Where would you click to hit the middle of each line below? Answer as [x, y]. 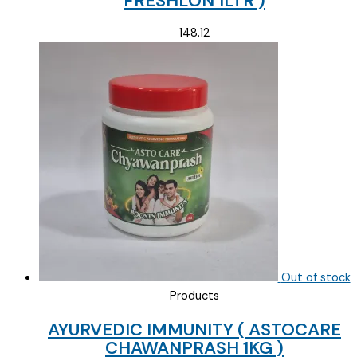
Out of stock [316, 278]
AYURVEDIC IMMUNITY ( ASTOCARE [194, 329]
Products [194, 296]
